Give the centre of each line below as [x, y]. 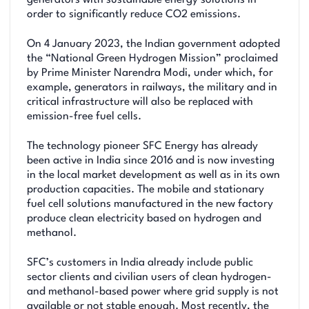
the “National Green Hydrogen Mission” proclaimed [152, 58]
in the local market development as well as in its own [153, 175]
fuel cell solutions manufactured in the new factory [150, 204]
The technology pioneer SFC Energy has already [142, 146]
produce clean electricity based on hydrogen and [144, 218]
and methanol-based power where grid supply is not [153, 292]
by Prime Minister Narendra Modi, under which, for [150, 73]
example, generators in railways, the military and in [152, 87]
